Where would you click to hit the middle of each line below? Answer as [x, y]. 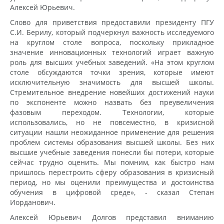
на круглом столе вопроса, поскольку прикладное [112, 42]
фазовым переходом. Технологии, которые [112, 112]
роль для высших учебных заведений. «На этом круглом [112, 62]
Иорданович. [33, 202]
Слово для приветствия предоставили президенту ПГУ [112, 22]
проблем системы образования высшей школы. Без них [112, 142]
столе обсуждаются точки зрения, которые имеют [112, 72]
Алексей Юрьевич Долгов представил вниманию [112, 217]
